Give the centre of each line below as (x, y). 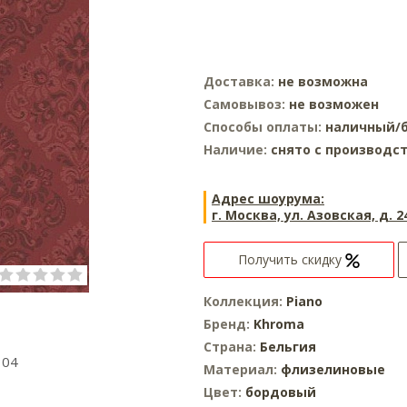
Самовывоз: (246, 104)
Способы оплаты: (264, 127)
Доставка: (241, 81)
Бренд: (228, 324)
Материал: (242, 369)
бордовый (281, 392)
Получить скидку (292, 259)
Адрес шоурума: (268, 199)
